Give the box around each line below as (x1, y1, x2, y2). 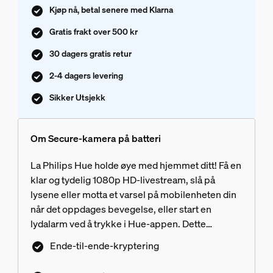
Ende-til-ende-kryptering (49, 239, 159, 253)
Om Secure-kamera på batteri (30, 132, 161, 146)
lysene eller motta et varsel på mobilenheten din (30, 188, 236, 202)
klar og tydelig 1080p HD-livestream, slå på (30, 173, 215, 187)
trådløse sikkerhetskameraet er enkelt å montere (30, 232, 241, 246)
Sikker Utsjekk (49, 91, 105, 104)
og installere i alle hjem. (30, 246, 131, 260)
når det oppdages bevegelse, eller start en (30, 202, 211, 216)
